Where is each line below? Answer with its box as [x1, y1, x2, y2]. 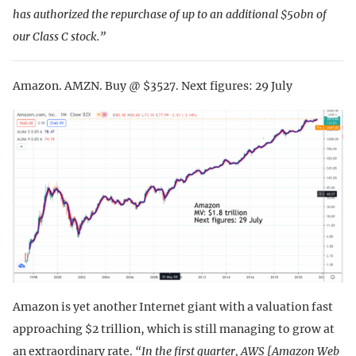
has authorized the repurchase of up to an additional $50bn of [13, 6, 327, 21]
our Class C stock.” [13, 29, 106, 44]
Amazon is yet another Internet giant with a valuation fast [13, 300, 333, 315]
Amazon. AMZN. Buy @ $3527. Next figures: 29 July [13, 78, 292, 93]
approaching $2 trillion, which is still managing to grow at [13, 322, 335, 337]
